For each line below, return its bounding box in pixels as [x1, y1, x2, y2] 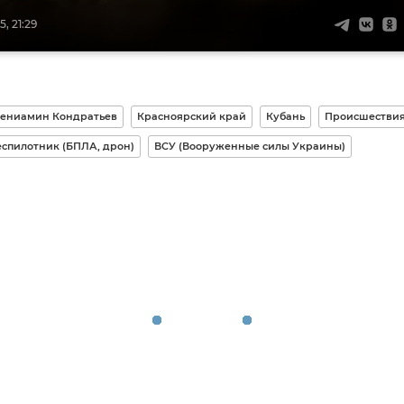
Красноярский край [136, 109, 246, 123]
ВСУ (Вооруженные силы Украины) [153, 139, 345, 152]
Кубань [265, 109, 305, 123]
